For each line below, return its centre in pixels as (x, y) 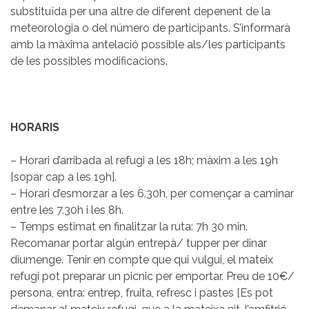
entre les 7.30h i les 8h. (67, 210)
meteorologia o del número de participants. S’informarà (150, 28)
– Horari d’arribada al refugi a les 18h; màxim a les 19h (144, 160)
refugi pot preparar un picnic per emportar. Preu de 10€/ (152, 276)
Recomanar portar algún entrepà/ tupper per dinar (139, 243)
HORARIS (35, 127)
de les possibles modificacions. (89, 61)
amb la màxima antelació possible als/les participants (148, 44)
